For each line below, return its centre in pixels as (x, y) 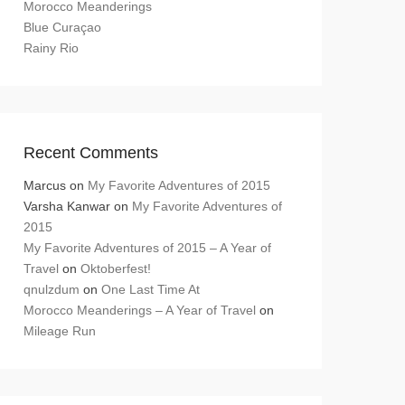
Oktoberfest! (116, 268)
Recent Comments (91, 153)
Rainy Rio (51, 48)
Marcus (45, 185)
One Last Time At (151, 289)
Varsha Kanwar (67, 206)
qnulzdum (52, 289)
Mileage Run (60, 331)
